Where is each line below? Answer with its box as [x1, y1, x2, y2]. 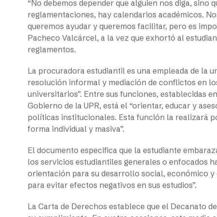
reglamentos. [28, 44, 76, 54]
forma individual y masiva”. [28, 124, 126, 134]
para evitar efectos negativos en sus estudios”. [28, 180, 199, 190]
